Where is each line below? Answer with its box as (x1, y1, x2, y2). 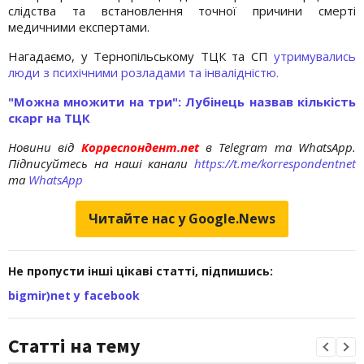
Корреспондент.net (74, 138, 206, 155)
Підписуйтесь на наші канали (8, 154, 194, 171)
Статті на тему (8, 332, 141, 358)
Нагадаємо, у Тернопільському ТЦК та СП (8, 47, 274, 64)
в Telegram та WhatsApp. (206, 138, 357, 155)
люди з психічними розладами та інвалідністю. (8, 63, 279, 80)
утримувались (274, 47, 356, 64)
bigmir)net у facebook (8, 287, 140, 303)
